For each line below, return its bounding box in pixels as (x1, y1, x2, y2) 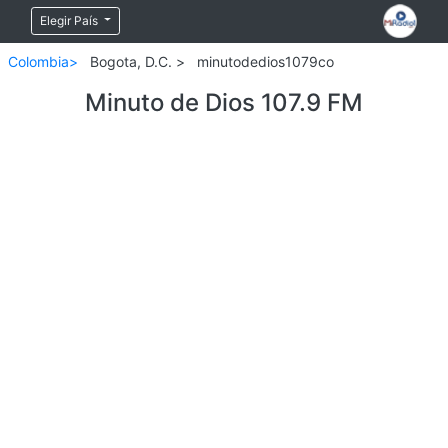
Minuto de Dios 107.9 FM (85, 88, 363, 117)
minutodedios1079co (197, 53, 334, 70)
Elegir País (40, 12, 101, 28)
